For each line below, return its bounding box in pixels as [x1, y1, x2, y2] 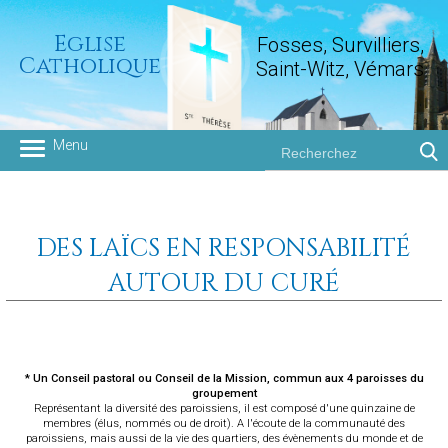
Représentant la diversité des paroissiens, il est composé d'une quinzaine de [33, 402, 415, 415]
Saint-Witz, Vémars [256, 56, 425, 81]
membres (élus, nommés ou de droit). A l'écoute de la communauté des [43, 417, 405, 430]
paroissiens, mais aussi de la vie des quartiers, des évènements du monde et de [25, 432, 423, 445]
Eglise [53, 28, 126, 59]
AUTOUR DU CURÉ [108, 266, 340, 300]
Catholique [18, 50, 161, 81]
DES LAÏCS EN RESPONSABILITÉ [37, 231, 411, 265]
